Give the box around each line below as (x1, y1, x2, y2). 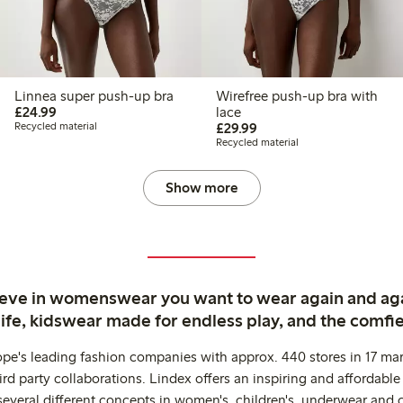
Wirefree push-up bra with (216, 87, 378, 105)
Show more (165, 179, 238, 197)
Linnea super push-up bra (14, 87, 174, 105)
